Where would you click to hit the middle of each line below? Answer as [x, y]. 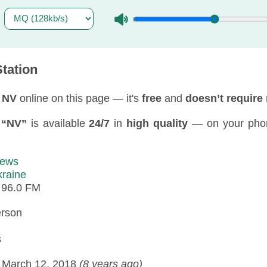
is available [58, 123]
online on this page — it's [79, 98]
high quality [157, 123]
